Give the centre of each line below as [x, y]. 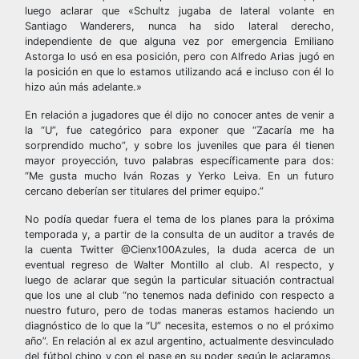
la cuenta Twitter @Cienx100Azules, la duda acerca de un [179, 250]
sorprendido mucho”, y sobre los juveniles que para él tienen [179, 145]
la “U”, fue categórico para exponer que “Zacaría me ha [179, 130]
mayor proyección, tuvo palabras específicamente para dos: [179, 161]
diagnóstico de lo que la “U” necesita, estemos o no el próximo [179, 326]
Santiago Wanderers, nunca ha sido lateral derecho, [179, 26]
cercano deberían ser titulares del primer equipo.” [144, 191]
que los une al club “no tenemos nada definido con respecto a [179, 295]
